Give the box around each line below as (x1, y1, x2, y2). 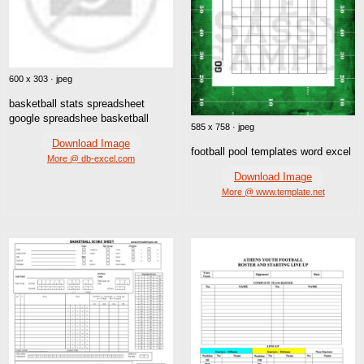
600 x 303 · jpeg (9, 73, 72, 84)
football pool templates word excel (191, 145, 351, 158)
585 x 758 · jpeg (191, 122, 254, 132)
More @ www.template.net (221, 187, 325, 197)
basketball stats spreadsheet (9, 97, 145, 110)
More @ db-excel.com (47, 153, 135, 163)
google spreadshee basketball (9, 111, 149, 124)
